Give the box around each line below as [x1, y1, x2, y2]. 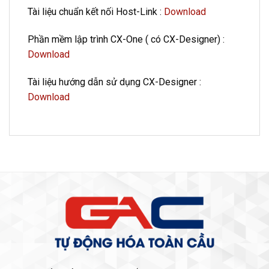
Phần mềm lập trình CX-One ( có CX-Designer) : [28, 33, 225, 45]
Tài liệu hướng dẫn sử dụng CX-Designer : [28, 76, 201, 88]
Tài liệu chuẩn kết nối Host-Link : [28, 6, 164, 18]
